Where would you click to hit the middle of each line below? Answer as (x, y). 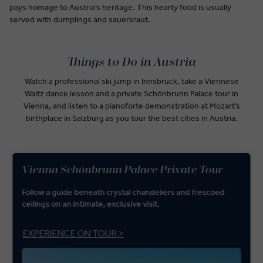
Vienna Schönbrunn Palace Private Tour (122, 170)
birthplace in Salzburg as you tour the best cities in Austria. (131, 118)
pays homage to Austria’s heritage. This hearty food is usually (120, 7)
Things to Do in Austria (131, 62)
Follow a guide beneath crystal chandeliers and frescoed (123, 192)
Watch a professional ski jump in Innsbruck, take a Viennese (131, 81)
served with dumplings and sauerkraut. (80, 20)
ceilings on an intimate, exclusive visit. (91, 204)
